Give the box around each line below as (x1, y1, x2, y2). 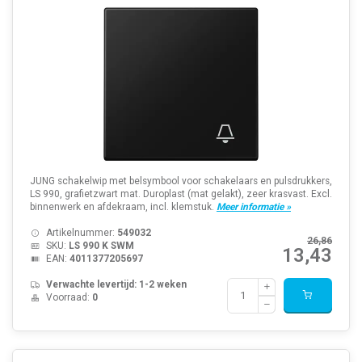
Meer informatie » (216, 200, 291, 213)
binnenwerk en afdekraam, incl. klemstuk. (29, 200, 217, 213)
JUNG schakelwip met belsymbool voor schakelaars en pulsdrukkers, (29, 175, 333, 187)
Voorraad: (45, 291, 92, 303)
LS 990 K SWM (68, 239, 134, 251)
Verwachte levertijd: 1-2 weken (45, 278, 187, 290)
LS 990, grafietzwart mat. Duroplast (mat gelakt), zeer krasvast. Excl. (29, 187, 333, 200)
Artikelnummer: (45, 226, 117, 238)
